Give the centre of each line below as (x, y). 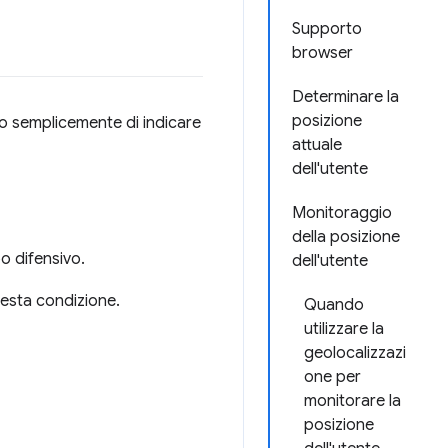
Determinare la (345, 97)
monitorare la (352, 401)
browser (322, 53)
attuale (317, 145)
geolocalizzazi (355, 353)
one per (332, 377)
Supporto (327, 29)
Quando (334, 305)
